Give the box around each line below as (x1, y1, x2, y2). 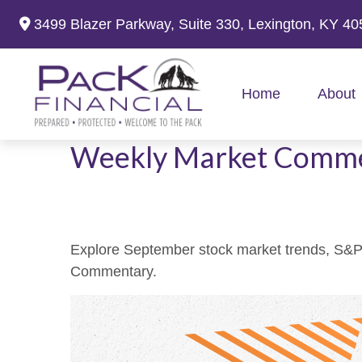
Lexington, (248, 15, 315, 32)
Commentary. (70, 263, 157, 280)
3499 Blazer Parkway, (34, 15, 179, 32)
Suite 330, (179, 15, 244, 32)
